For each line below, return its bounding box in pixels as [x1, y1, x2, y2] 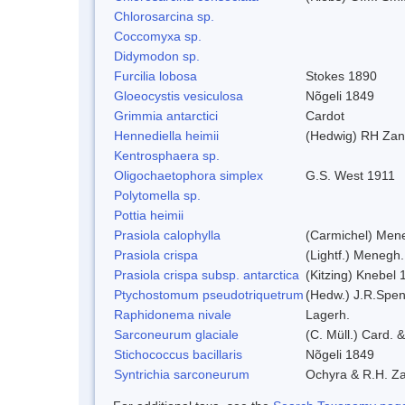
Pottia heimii [114, 207, 184, 222]
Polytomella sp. [114, 187, 201, 202]
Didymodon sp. [114, 48, 200, 63]
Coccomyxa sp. [114, 28, 202, 43]
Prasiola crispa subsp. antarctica [114, 267, 299, 282]
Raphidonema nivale [114, 306, 231, 322]
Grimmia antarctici [114, 108, 218, 123]
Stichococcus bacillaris [114, 346, 242, 362]
